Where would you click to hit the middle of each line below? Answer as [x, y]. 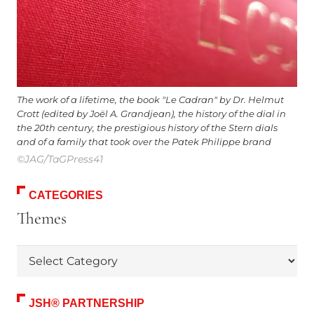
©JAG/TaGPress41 [60, 159]
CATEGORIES [66, 195]
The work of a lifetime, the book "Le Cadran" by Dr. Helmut [150, 100]
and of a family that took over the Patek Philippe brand [144, 142]
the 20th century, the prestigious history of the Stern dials [147, 128]
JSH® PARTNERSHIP [87, 303]
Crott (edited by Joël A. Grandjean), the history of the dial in [151, 114]
